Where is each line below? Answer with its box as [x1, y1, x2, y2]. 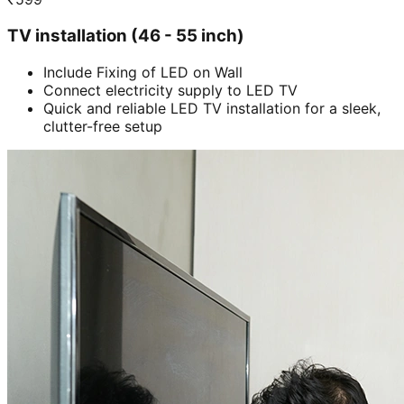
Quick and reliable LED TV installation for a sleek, [43, 98, 381, 117]
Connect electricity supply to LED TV [43, 80, 298, 99]
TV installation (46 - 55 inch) [7, 24, 244, 46]
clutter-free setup [43, 116, 162, 135]
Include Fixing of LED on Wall [43, 62, 243, 81]
